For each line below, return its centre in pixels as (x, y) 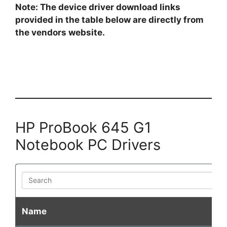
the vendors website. (60, 33)
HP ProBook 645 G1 (83, 127)
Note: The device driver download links (98, 7)
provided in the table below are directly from (109, 20)
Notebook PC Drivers (88, 144)
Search (36, 177)
